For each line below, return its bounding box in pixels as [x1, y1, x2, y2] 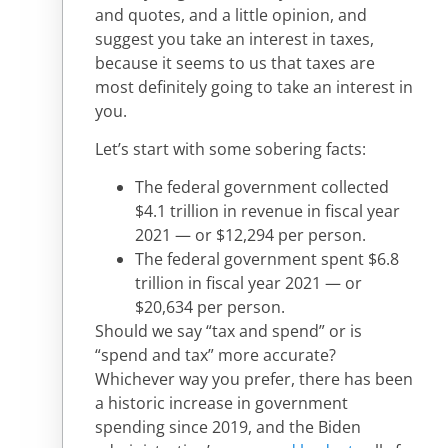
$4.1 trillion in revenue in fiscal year [135, 200, 400, 223]
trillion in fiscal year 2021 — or [135, 272, 362, 295]
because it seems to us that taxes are [95, 51, 375, 74]
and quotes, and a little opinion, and [95, 3, 367, 26]
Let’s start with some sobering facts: [95, 137, 366, 160]
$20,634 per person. [135, 296, 285, 319]
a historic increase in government [95, 392, 348, 415]
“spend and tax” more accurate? [95, 344, 336, 367]
